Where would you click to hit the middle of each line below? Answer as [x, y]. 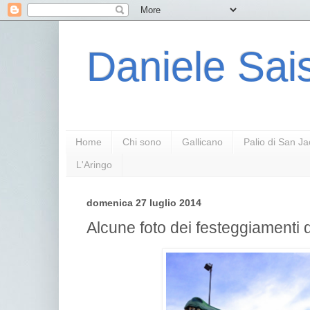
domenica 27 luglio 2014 [144, 203]
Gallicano [202, 142]
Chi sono [142, 142]
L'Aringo [94, 165]
